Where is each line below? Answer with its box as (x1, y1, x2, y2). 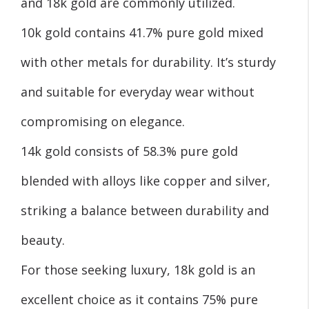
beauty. (21, 231, 65, 248)
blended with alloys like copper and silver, (21, 172, 270, 189)
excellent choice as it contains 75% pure (21, 290, 258, 308)
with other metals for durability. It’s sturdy (21, 53, 276, 70)
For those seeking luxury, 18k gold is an (21, 261, 255, 278)
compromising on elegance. (21, 112, 185, 130)
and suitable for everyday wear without (21, 83, 255, 100)
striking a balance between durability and (21, 201, 269, 219)
